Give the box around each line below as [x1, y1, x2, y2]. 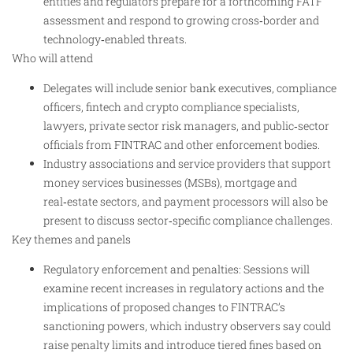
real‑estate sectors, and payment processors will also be [43, 194, 328, 210]
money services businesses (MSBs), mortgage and [43, 175, 297, 191]
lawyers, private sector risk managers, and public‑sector [43, 118, 329, 134]
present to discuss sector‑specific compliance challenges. [43, 213, 333, 229]
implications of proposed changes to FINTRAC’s [43, 299, 285, 315]
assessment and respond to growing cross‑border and [43, 12, 319, 28]
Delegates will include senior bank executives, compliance [43, 80, 336, 96]
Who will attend [12, 50, 93, 65]
